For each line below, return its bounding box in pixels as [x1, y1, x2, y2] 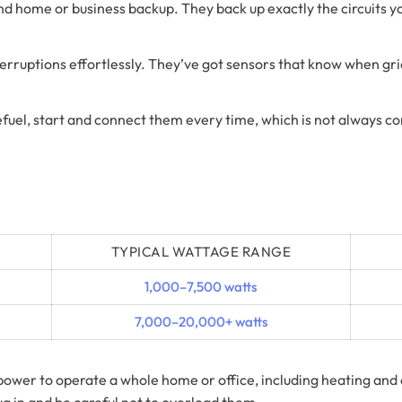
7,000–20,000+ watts [134, 312, 268, 330]
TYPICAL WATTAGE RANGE [110, 242, 292, 260]
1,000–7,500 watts [144, 277, 258, 295]
